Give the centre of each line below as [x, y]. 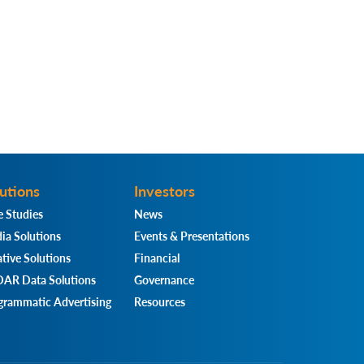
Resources [160, 301]
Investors [165, 190]
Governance [165, 279]
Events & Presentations [192, 235]
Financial [157, 257]
